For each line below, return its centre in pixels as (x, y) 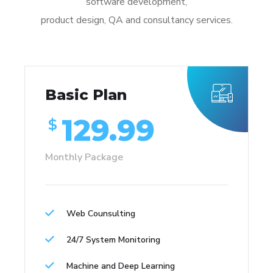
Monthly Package (84, 157)
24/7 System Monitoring (113, 239)
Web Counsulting (101, 213)
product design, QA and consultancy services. (136, 20)
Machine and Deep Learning (121, 266)
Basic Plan (86, 94)
